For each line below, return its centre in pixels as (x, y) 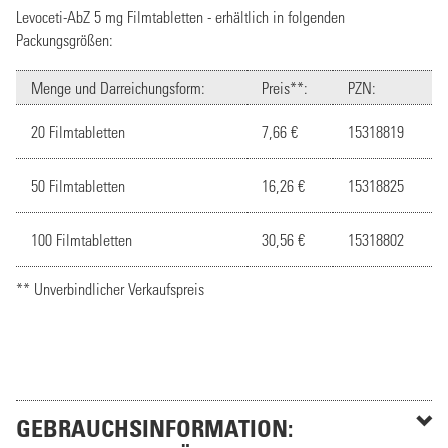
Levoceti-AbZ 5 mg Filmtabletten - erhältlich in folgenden (180, 16)
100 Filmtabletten (81, 239)
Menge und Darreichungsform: (118, 87)
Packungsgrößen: (64, 39)
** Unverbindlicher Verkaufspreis (110, 288)
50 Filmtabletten (78, 185)
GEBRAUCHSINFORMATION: (154, 427)
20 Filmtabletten (78, 131)
